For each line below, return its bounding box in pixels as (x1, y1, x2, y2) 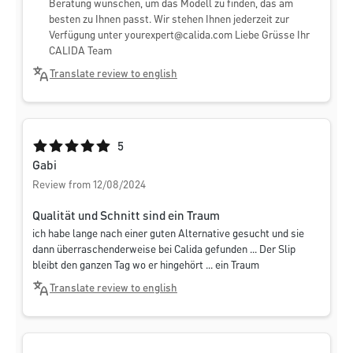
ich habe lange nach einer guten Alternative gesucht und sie (32, 229, 304, 240)
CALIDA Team (49, 46, 112, 58)
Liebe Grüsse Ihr (232, 30, 310, 42)
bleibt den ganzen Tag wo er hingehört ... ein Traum (32, 260, 259, 272)
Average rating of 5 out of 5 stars (32, 140, 199, 154)
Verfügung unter (49, 30, 124, 42)
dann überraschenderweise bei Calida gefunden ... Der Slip (32, 244, 295, 256)
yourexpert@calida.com (124, 30, 232, 42)
